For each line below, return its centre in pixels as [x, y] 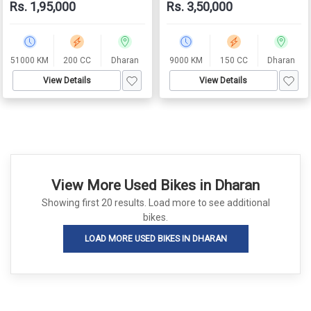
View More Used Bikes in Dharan [155, 185]
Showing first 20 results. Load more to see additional [155, 203]
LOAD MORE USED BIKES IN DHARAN [155, 239]
